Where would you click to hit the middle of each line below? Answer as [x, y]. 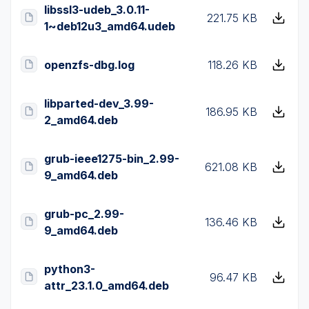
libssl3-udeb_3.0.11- [97, 10]
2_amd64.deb [81, 120]
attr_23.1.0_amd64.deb [107, 286]
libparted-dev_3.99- [99, 103]
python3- [70, 269]
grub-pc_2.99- [84, 214]
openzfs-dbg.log [89, 65]
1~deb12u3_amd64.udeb [110, 26]
